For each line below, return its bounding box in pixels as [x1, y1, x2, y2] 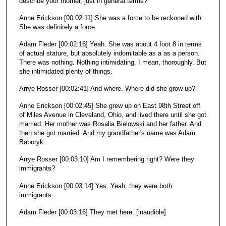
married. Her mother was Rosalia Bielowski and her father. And [19, 120, 201, 128]
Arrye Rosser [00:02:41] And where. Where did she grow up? [19, 85, 195, 93]
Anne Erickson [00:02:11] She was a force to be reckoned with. [19, 14, 203, 22]
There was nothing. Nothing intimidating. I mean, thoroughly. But [19, 59, 206, 67]
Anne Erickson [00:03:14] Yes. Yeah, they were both [19, 182, 172, 190]
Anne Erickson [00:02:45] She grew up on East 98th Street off [19, 102, 200, 110]
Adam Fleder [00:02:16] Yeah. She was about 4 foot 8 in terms [19, 40, 202, 48]
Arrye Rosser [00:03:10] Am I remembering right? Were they [19, 155, 194, 163]
